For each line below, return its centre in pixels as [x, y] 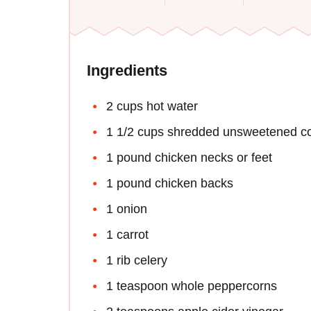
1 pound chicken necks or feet [189, 157]
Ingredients [127, 70]
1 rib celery [137, 260]
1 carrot [127, 234]
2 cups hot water [152, 106]
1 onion [127, 209]
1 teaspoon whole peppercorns [192, 286]
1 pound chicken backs [170, 183]
